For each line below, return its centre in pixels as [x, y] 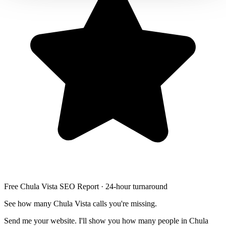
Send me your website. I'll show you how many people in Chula [106, 220]
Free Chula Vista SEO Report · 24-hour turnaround [86, 186]
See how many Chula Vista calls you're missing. [80, 203]
